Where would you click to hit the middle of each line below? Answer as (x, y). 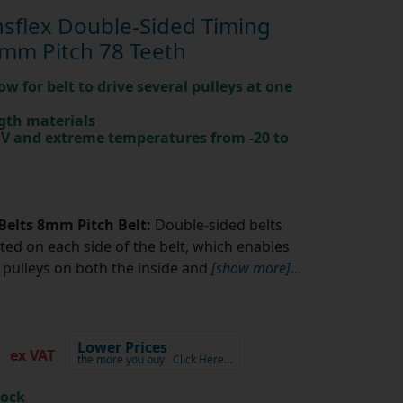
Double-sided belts (216, 225)
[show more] (251, 269)
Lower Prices (122, 348)
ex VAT (30, 356)
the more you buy (121, 360)
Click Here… (202, 360)
